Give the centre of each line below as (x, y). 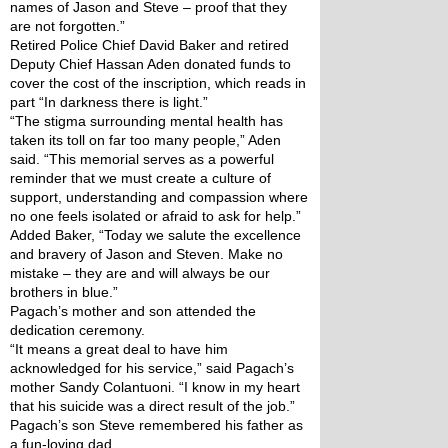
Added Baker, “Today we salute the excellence (155, 235)
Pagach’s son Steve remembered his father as (156, 425)
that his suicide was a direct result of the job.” (152, 406)
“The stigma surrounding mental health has (146, 121)
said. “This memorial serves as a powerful (142, 159)
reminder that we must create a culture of (140, 178)
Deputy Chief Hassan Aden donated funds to (150, 64)
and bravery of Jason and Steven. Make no (146, 254)
